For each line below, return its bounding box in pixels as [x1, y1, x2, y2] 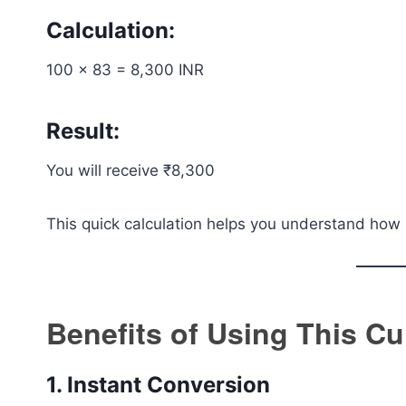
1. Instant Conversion [46, 372, 270, 398]
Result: [46, 118, 120, 144]
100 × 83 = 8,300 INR [46, 61, 204, 79]
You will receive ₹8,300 [46, 161, 215, 179]
